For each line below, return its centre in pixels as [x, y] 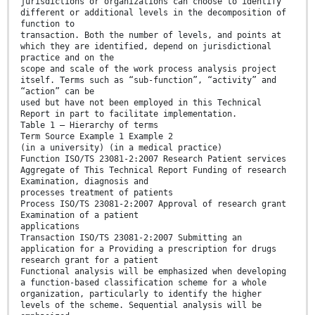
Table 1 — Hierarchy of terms [89, 126]
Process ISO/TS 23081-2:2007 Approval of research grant [153, 204]
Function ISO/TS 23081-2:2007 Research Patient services [153, 159]
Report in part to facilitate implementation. [129, 114]
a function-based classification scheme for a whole [143, 283]
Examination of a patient [79, 216]
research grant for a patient [89, 261]
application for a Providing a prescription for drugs [148, 249]
